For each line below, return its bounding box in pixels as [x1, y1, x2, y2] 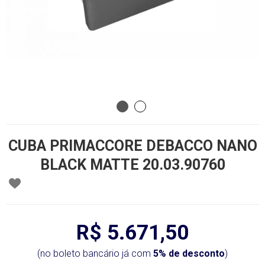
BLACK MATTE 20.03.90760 [40, 156, 225, 173]
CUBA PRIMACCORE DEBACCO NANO [8, 137, 257, 154]
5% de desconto [153, 248, 225, 259]
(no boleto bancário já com [37, 248, 153, 259]
